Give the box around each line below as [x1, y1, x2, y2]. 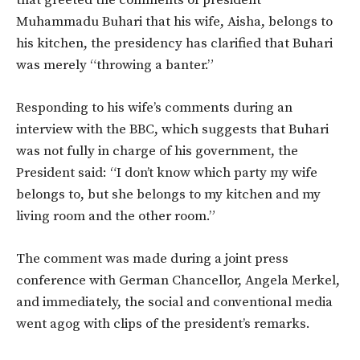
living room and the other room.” [16, 207, 215, 225]
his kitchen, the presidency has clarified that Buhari [16, 34, 333, 52]
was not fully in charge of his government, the [16, 141, 298, 160]
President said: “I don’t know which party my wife [16, 163, 317, 182]
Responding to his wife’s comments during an [16, 98, 292, 117]
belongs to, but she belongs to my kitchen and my [16, 185, 321, 203]
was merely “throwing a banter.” [16, 55, 214, 74]
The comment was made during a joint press [16, 249, 288, 268]
